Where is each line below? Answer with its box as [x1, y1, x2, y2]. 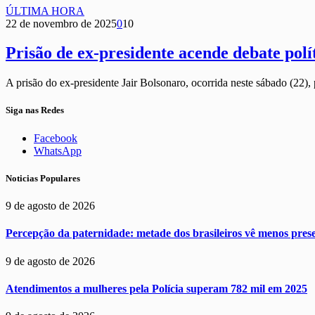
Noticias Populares [6, 172, 80, 184]
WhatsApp [34, 144, 82, 157]
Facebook [34, 131, 77, 144]
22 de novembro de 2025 [6, 17, 117, 30]
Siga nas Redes [6, 105, 64, 116]
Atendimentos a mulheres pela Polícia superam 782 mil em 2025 [6, 282, 307, 295]
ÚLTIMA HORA [6, 4, 84, 17]
